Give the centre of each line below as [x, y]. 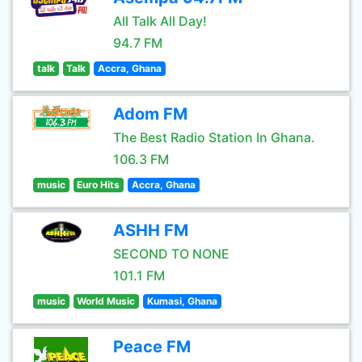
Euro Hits [99, 185]
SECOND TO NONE [171, 254]
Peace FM [152, 347]
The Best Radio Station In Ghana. [214, 137]
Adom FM [150, 114]
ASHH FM [151, 230]
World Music [106, 301]
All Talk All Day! [160, 21]
